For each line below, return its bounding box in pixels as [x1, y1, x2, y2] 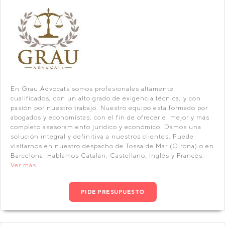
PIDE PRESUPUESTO [80, 188, 145, 195]
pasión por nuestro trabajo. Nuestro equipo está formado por [11, 104, 208, 111]
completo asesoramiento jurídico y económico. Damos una [11, 123, 201, 131]
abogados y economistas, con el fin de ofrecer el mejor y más [11, 114, 209, 121]
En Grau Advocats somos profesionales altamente [11, 85, 174, 92]
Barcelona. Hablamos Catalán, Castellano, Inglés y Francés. [11, 152, 204, 159]
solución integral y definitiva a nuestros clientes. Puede [11, 133, 194, 140]
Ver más [11, 161, 36, 169]
